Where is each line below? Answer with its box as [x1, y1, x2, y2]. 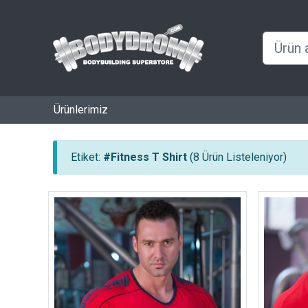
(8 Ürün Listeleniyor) [190, 151, 287, 164]
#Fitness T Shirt [103, 151, 187, 164]
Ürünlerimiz [54, 103, 108, 116]
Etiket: [71, 151, 103, 164]
